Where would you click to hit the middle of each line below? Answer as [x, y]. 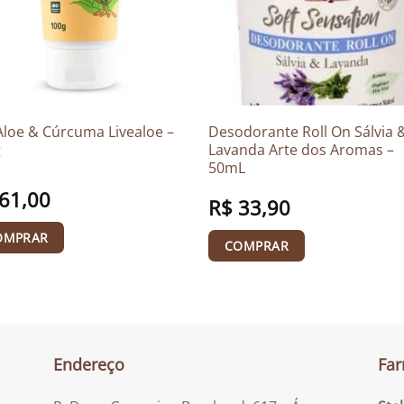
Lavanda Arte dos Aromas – [302, 149]
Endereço [89, 365]
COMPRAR [257, 245]
